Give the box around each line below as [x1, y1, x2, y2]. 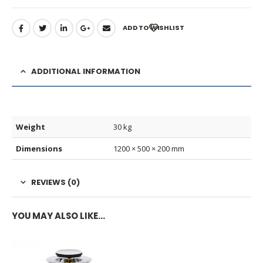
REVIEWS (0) [31, 176, 80, 188]
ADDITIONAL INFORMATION [31, 65, 140, 77]
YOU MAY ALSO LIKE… [12, 210, 105, 222]
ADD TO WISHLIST [122, 23, 184, 33]
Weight [16, 121, 46, 132]
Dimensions [16, 143, 63, 154]
